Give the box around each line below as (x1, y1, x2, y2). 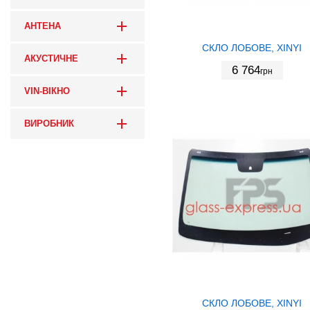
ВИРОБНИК (24, 119, 74, 129)
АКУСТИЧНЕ (24, 54, 78, 64)
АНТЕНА (24, 21, 61, 32)
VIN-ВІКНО (24, 86, 70, 97)
